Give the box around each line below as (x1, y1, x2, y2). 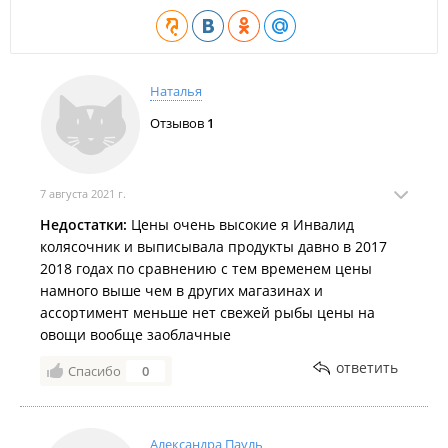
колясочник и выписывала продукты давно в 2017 (40, 237, 387, 256)
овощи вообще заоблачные (40, 325, 231, 344)
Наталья (150, 82, 202, 100)
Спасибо (68, 362, 121, 380)
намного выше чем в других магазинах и (40, 281, 323, 300)
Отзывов (150, 114, 207, 132)
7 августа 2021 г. (40, 186, 126, 201)
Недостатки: (40, 215, 127, 234)
